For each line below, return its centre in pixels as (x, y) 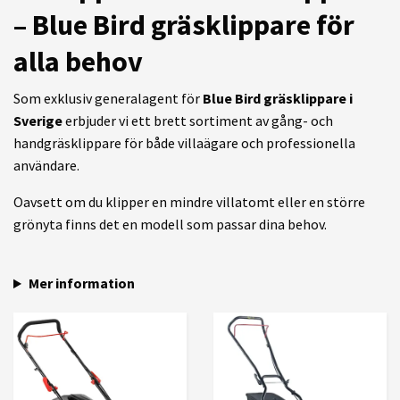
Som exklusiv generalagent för (108, 99)
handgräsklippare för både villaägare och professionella (184, 143)
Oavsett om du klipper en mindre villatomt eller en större (189, 202)
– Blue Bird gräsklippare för (184, 25)
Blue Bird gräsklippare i (278, 99)
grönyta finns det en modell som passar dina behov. (170, 225)
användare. (46, 166)
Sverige (38, 121)
